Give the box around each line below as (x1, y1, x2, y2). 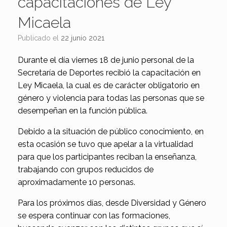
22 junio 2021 (61, 34, 104, 43)
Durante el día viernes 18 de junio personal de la (18, 55, 194, 65)
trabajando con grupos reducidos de (18, 165, 154, 175)
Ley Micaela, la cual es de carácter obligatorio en (18, 81, 200, 91)
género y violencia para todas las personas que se (18, 93, 204, 103)
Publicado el (22, 34, 61, 43)
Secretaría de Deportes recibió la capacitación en (18, 68, 201, 78)
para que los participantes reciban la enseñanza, (18, 152, 197, 162)
